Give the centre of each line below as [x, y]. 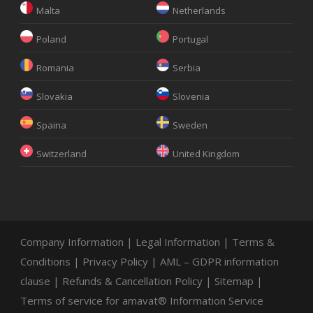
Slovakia [54, 96]
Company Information [72, 241]
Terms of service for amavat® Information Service [142, 300]
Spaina [51, 125]
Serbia [187, 67]
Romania [55, 67]
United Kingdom [206, 153]
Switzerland [61, 153]
